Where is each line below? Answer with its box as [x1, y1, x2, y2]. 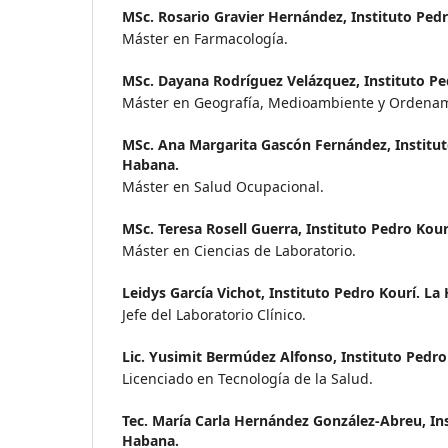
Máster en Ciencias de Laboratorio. [122, 241, 360, 261]
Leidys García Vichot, [122, 283, 269, 303]
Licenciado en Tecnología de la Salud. [122, 369, 373, 389]
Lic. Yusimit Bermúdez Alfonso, [122, 347, 341, 367]
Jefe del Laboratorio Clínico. [122, 305, 306, 325]
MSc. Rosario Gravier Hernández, [122, 7, 351, 27]
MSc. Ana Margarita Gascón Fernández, [122, 135, 395, 155]
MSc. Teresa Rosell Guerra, [122, 219, 306, 239]
